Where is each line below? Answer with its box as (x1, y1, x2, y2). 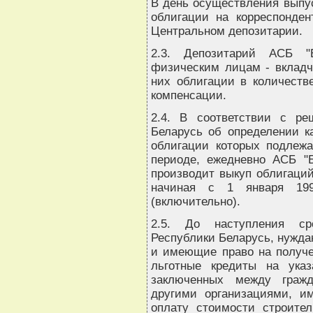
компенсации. (151, 88, 226, 102)
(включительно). (151, 194, 240, 208)
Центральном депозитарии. (151, 24, 303, 38)
